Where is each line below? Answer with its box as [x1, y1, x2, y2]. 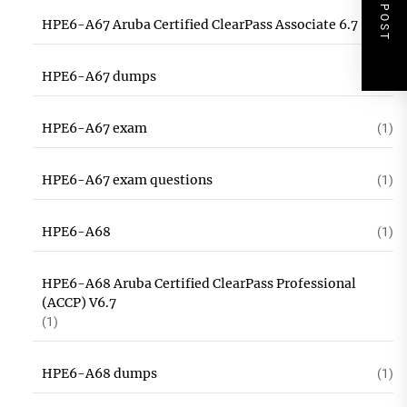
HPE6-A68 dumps [41, 365, 157, 382]
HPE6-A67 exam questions [41, 172, 213, 188]
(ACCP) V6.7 [41, 294, 116, 311]
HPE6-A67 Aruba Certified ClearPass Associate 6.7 [41, 16, 358, 33]
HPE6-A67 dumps [41, 68, 156, 84]
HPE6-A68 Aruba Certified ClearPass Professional [41, 275, 356, 292]
